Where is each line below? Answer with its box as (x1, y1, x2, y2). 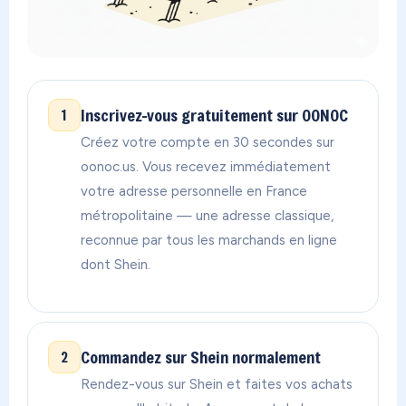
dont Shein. (81, 256, 150, 273)
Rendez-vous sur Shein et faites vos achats (81, 375, 353, 392)
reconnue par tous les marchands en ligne (81, 231, 337, 248)
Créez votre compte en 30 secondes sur (81, 133, 334, 150)
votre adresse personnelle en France (81, 182, 307, 199)
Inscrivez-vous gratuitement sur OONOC (81, 103, 348, 126)
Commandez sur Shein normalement (81, 345, 321, 368)
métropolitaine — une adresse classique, (81, 207, 333, 224)
